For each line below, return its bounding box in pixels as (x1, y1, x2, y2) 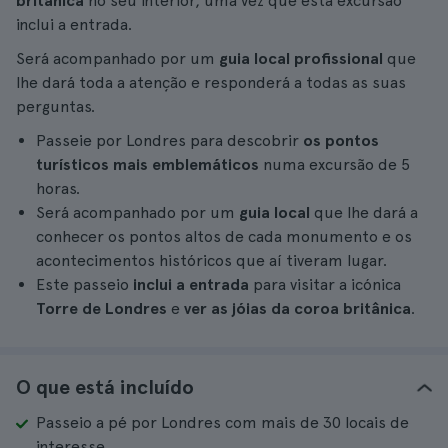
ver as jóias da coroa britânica (184, 299, 411, 318)
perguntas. (16, 97, 95, 116)
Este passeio (36, 275, 133, 294)
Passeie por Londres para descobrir (36, 131, 303, 150)
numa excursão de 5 (263, 155, 410, 174)
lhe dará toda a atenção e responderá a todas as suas (16, 73, 406, 92)
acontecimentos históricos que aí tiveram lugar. (36, 251, 387, 270)
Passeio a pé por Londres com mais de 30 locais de (36, 413, 409, 432)
